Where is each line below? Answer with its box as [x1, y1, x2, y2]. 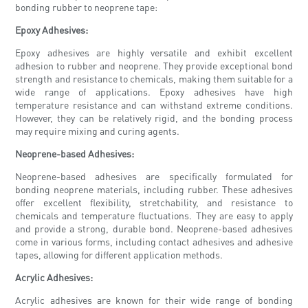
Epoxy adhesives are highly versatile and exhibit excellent [15, 46, 293, 59]
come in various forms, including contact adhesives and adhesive [15, 235, 293, 248]
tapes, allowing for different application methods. [15, 248, 223, 261]
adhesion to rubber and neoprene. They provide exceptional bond [15, 59, 293, 72]
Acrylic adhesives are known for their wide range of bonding [15, 294, 293, 307]
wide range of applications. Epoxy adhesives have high [15, 85, 293, 98]
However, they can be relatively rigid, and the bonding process [15, 111, 293, 124]
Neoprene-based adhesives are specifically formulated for [15, 170, 293, 183]
